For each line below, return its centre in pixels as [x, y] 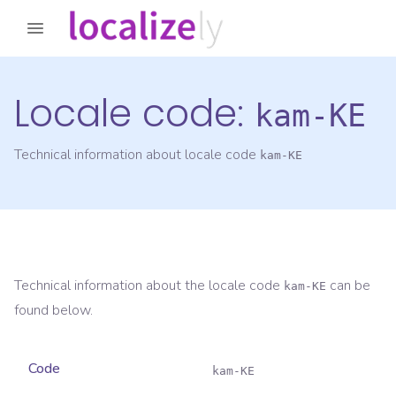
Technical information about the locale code [149, 286]
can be [348, 286]
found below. [53, 311]
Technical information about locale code [137, 155]
